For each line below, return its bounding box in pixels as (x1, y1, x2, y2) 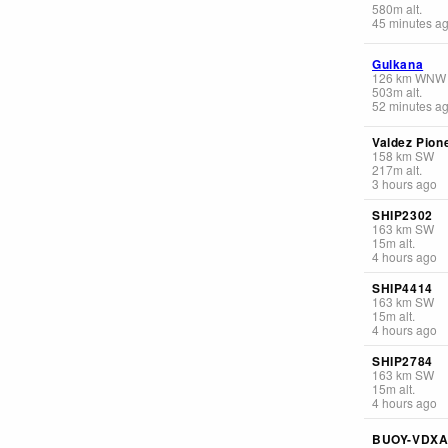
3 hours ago (372, 174, 437, 192)
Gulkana (372, 54, 424, 73)
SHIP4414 (372, 278, 433, 297)
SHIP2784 (372, 351, 433, 370)
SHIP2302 (372, 205, 433, 224)
